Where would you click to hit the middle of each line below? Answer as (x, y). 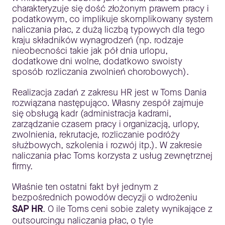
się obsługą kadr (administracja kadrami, (92, 114)
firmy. (22, 166)
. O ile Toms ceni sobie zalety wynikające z (128, 209)
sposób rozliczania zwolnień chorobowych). (100, 72)
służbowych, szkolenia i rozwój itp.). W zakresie (107, 145)
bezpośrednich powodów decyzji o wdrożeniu (105, 198)
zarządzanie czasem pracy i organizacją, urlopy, (106, 124)
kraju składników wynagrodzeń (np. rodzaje (98, 40)
